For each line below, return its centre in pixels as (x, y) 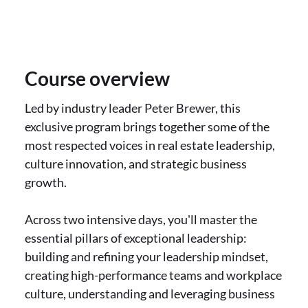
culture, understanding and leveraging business (150, 294)
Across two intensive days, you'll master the (141, 219)
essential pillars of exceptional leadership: (136, 238)
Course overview (97, 78)
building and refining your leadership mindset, (146, 256)
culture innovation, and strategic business (136, 164)
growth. (46, 182)
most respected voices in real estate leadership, (150, 145)
